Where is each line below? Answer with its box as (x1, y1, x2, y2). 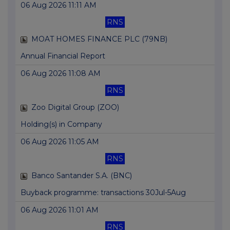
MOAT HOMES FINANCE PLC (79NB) (31, 34, 167, 44)
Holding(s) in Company (21, 120, 102, 129)
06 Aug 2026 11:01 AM (21, 205, 99, 215)
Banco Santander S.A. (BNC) (31, 171, 132, 181)
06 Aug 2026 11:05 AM (21, 137, 99, 147)
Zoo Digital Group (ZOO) (31, 103, 119, 112)
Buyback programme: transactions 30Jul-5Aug (21, 188, 186, 198)
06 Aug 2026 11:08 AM (21, 69, 101, 79)
